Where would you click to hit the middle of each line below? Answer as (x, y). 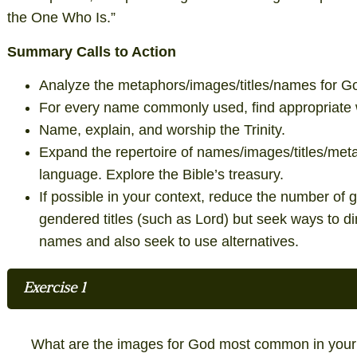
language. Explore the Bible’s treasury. (161, 174)
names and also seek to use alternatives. (169, 241)
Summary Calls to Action (91, 51)
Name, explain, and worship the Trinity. (162, 129)
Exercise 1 (54, 288)
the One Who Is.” (61, 18)
